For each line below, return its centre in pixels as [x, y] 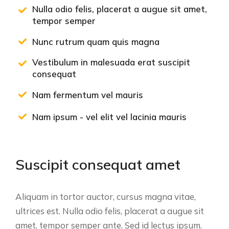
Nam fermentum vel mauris [88, 95]
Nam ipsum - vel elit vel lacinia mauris [109, 117]
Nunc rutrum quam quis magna [96, 41]
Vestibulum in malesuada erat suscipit [111, 62]
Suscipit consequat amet [98, 165]
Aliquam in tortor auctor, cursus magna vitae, [106, 197]
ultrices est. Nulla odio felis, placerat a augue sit [110, 211]
